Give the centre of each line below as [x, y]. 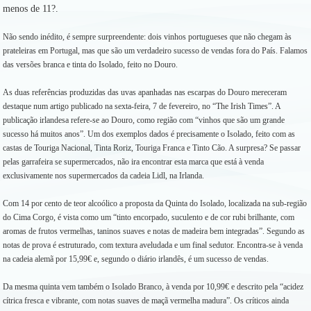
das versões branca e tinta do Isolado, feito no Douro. [90, 65]
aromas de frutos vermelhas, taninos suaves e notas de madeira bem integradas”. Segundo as [154, 231]
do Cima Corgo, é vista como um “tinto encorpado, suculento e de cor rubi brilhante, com [149, 217]
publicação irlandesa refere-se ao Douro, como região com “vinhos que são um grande [144, 120]
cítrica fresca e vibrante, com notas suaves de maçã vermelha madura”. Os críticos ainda [146, 301]
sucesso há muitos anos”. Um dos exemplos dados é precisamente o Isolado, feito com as [149, 134]
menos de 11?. [31, 9]
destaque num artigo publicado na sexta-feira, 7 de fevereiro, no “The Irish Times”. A [142, 106]
